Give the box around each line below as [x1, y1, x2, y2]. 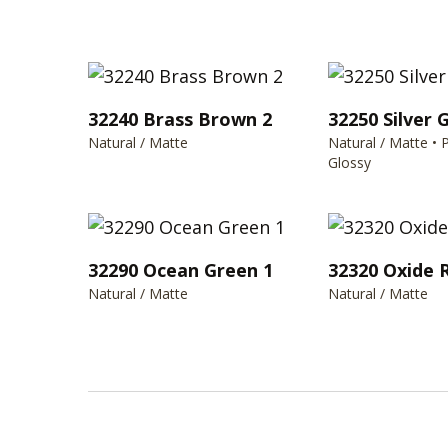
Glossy [328, 152, 371, 172]
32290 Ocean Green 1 [88, 257, 273, 282]
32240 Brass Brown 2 [88, 106, 272, 131]
